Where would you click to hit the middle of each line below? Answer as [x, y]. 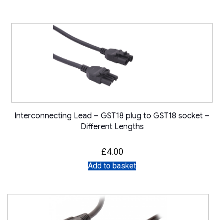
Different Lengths [112, 127]
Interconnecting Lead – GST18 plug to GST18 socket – [112, 116]
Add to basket [112, 166]
